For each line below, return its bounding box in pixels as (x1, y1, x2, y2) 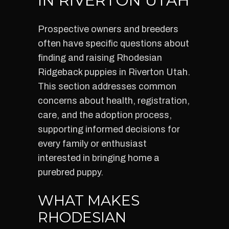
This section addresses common (38, 81, 176, 91)
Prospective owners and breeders (38, 24, 178, 34)
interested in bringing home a (38, 153, 159, 163)
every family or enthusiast (38, 139, 147, 149)
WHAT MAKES (38, 192, 140, 209)
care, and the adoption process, (38, 110, 172, 120)
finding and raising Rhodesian (38, 53, 162, 63)
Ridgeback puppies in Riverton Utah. (38, 67, 190, 77)
